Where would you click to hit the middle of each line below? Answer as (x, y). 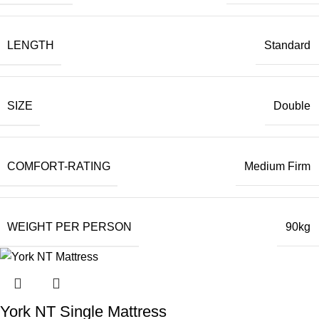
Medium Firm (277, 167)
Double (292, 106)
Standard (287, 46)
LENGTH (31, 45)
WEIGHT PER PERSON (69, 226)
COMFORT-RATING (59, 166)
